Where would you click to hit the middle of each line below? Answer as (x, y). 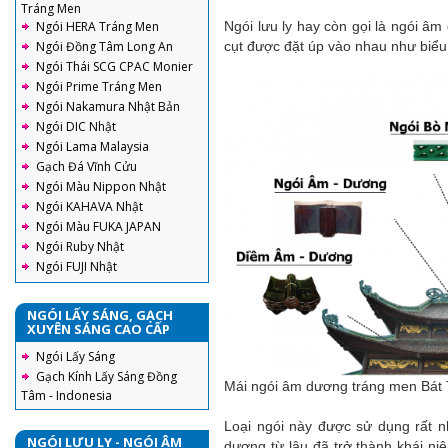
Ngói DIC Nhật (76, 126)
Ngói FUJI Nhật (76, 266)
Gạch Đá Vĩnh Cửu (86, 166)
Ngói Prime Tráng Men (99, 86)
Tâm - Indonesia (66, 395)
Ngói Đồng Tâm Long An (104, 46)
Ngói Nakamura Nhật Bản (108, 106)
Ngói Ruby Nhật (80, 246)
